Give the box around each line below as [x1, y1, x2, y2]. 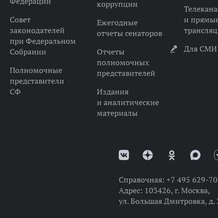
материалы [96, 108, 138, 118]
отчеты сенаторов [96, 28, 162, 38]
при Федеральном [9, 36, 76, 46]
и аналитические [96, 97, 159, 107]
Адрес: [118, 185, 145, 195]
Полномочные [9, 65, 62, 75]
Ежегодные [96, 17, 138, 27]
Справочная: [118, 174, 166, 184]
